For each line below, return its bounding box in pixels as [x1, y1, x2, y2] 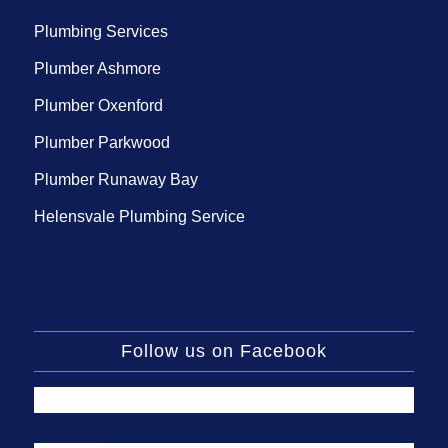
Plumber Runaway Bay [33, 170, 198, 188]
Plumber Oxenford [33, 96, 163, 114]
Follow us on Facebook [120, 340, 327, 361]
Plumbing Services [33, 22, 168, 40]
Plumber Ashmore [33, 59, 161, 77]
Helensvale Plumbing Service [33, 207, 245, 225]
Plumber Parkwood [33, 133, 170, 151]
